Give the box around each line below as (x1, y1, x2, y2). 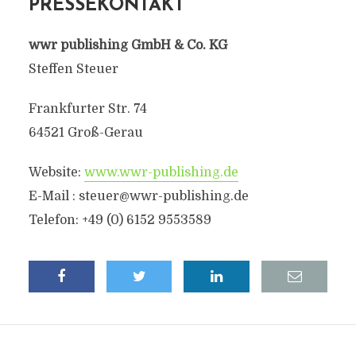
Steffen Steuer (28, 62, 118, 76)
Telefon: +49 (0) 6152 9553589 (28, 213, 211, 227)
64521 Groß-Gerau (28, 126, 143, 140)
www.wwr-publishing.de (83, 165, 238, 180)
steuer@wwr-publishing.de (78, 189, 249, 203)
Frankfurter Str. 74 (28, 102, 147, 116)
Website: (28, 165, 84, 180)
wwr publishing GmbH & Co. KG (28, 38, 227, 52)
